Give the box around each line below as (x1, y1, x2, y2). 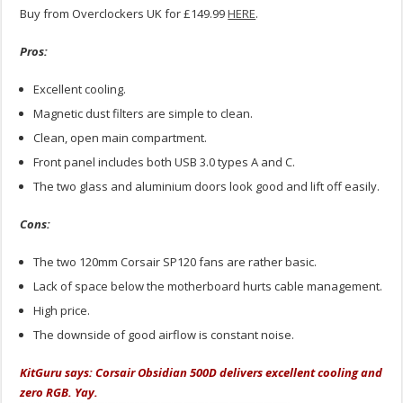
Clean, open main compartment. (33, 130, 208, 147)
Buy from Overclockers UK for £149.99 (20, 5, 228, 22)
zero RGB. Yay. (20, 384, 99, 401)
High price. (33, 302, 91, 319)
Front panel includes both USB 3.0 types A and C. (33, 154, 296, 171)
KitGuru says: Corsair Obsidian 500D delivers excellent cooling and (20, 364, 383, 381)
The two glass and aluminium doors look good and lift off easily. (33, 178, 381, 195)
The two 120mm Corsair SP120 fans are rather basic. (33, 254, 318, 271)
